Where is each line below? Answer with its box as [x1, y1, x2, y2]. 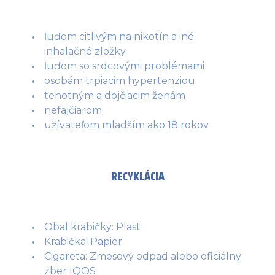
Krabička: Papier [44, 235, 122, 247]
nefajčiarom [44, 104, 102, 116]
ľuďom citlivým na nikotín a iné [44, 30, 194, 42]
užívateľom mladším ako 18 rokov [44, 118, 209, 131]
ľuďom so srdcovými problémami [44, 60, 204, 72]
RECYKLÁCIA [110, 166, 165, 186]
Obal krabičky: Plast [44, 220, 141, 233]
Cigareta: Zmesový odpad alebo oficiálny [44, 250, 241, 262]
